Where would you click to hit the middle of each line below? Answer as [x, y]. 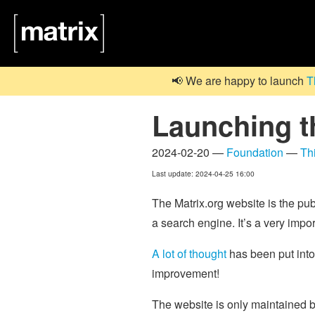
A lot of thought [189, 253]
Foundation [255, 152]
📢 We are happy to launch [239, 81]
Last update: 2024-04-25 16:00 [203, 173]
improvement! [186, 273]
